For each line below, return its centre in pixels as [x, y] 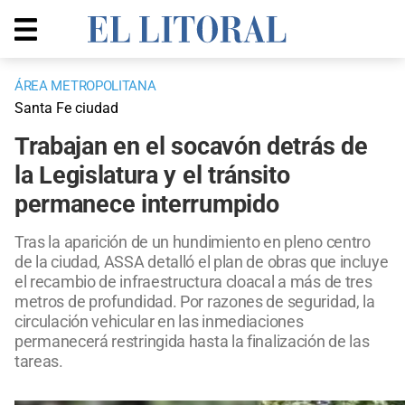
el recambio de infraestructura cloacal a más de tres [193, 282]
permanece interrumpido [147, 205]
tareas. [39, 362]
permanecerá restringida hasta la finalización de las [192, 342]
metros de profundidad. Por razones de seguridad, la [195, 302]
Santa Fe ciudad [66, 108]
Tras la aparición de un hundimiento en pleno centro [193, 242]
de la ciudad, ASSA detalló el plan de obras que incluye [202, 262]
